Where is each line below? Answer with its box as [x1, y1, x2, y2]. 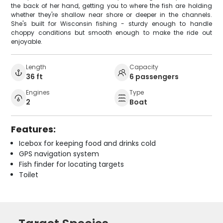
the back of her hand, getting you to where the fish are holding [11, 1, 212, 10]
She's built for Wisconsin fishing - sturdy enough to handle [11, 19, 212, 28]
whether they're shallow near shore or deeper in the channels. [11, 10, 212, 19]
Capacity [129, 62, 158, 71]
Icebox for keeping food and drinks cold [19, 138, 156, 148]
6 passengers [129, 71, 179, 82]
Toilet [19, 169, 39, 180]
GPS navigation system [19, 148, 100, 159]
